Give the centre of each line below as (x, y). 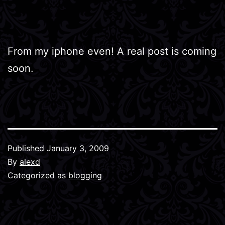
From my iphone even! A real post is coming (112, 51)
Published (27, 148)
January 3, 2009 (78, 148)
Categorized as (38, 175)
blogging (85, 175)
